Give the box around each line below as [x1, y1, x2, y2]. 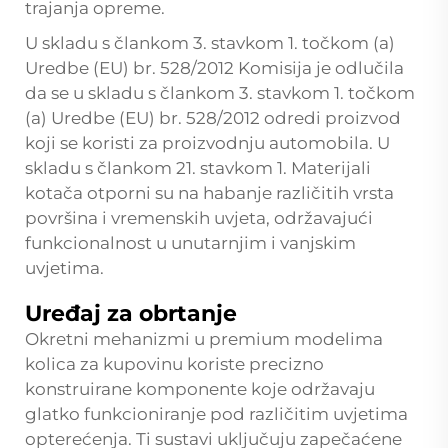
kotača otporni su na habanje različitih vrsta [25, 182, 394, 203]
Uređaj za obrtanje [25, 299, 237, 327]
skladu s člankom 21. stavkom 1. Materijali [25, 157, 371, 178]
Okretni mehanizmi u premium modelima [25, 328, 383, 349]
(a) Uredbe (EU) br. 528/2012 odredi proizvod [25, 107, 401, 128]
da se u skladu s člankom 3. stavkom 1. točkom [25, 82, 415, 103]
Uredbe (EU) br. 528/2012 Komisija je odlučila [25, 57, 404, 78]
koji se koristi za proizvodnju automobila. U [25, 132, 390, 153]
